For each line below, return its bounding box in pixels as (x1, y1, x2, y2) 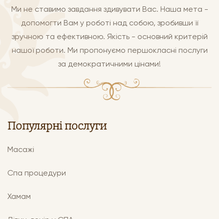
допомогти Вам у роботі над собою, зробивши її (21, 18, 198, 28)
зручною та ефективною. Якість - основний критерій (11, 32, 208, 42)
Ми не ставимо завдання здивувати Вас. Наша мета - (11, 4, 208, 14)
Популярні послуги (7, 119, 107, 133)
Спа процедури (7, 168, 66, 178)
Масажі (7, 145, 34, 154)
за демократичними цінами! (58, 59, 161, 69)
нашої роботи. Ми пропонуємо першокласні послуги (11, 45, 208, 55)
